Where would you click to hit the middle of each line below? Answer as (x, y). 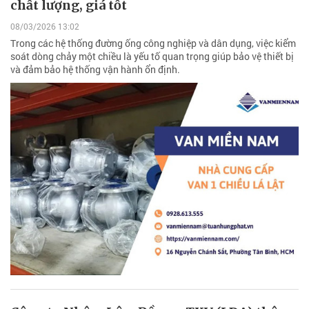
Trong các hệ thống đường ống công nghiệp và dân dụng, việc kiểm (153, 43)
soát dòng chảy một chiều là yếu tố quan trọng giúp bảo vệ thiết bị (152, 56)
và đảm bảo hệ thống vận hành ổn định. (95, 69)
